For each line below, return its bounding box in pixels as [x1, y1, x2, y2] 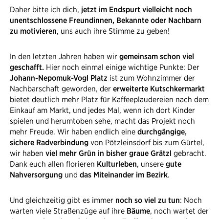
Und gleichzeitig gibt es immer [10, 195, 115, 205]
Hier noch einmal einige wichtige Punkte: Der [46, 62, 199, 72]
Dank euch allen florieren [10, 159, 97, 169]
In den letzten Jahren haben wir [10, 51, 119, 61]
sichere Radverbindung [10, 137, 88, 147]
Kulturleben [97, 159, 137, 169]
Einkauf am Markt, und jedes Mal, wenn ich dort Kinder [10, 105, 195, 115]
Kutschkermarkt [150, 84, 205, 93]
